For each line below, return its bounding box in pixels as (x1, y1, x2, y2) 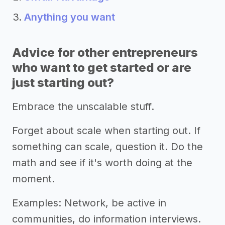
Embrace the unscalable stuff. (12, 100, 154, 113)
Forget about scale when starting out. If (12, 125, 200, 137)
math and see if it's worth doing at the (12, 157, 192, 169)
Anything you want (24, 11, 115, 24)
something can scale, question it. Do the (12, 141, 203, 153)
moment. (12, 173, 55, 185)
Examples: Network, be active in (12, 197, 166, 209)
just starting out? (12, 75, 114, 90)
